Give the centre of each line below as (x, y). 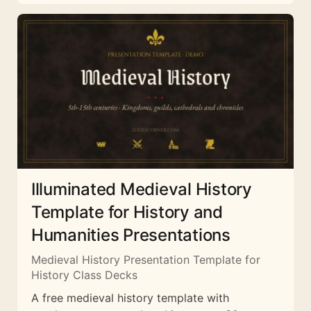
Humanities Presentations (131, 235)
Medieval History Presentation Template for (146, 259)
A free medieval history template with (130, 297)
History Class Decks (84, 275)
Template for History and (127, 212)
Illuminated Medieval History (142, 189)
